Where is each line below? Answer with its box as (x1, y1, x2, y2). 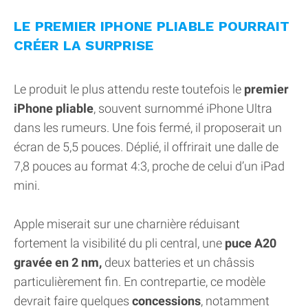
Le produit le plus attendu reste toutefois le (14, 82, 244, 96)
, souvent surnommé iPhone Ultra (93, 101, 272, 115)
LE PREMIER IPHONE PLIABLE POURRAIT (14, 18, 290, 34)
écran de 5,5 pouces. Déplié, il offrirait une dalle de (14, 140, 278, 154)
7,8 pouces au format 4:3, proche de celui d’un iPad (14, 159, 285, 173)
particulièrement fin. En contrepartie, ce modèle (14, 274, 265, 289)
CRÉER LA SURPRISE (14, 37, 154, 54)
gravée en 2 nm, (14, 255, 102, 269)
